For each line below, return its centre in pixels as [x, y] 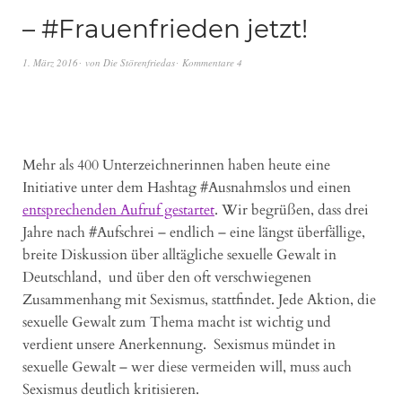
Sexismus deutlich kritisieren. [111, 389]
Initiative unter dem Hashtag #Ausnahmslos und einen [187, 187]
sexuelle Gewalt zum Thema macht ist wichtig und [177, 322]
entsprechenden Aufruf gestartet [118, 210]
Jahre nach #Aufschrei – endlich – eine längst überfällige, [194, 232]
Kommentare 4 [212, 62]
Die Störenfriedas [139, 62]
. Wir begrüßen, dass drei [292, 210]
